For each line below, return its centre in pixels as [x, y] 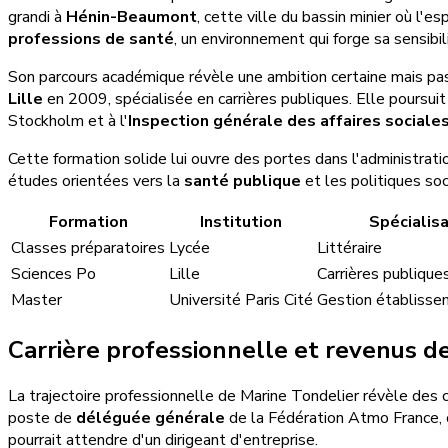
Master [36, 299]
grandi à [37, 16]
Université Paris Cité [241, 299]
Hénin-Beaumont [131, 16]
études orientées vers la [96, 180]
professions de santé [91, 38]
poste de [42, 418]
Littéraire [349, 247]
